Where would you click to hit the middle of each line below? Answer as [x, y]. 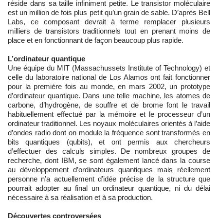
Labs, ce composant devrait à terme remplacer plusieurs [109, 22]
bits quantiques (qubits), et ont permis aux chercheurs [109, 142]
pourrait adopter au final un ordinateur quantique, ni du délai [109, 188]
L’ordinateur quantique [46, 59]
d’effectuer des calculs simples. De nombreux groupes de [109, 151]
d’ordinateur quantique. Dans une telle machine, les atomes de [109, 96]
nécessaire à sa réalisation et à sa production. [80, 197]
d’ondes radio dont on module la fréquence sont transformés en [109, 133]
